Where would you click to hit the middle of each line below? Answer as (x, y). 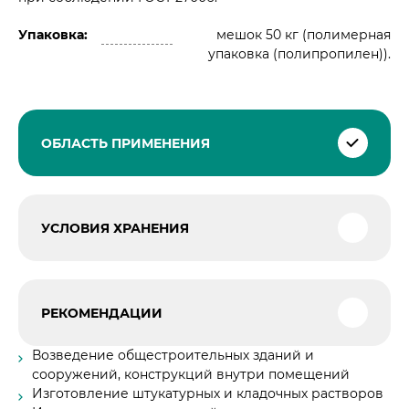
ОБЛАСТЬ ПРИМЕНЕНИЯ (126, 143)
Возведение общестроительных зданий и (173, 355)
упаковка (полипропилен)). (299, 54)
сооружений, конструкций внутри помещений (191, 374)
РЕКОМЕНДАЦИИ (102, 313)
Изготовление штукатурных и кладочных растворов (208, 393)
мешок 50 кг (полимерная (303, 35)
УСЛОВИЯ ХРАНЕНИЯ (115, 228)
